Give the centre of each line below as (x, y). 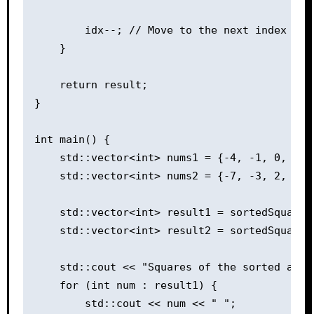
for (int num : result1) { (125, 285)
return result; (91, 85)
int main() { (72, 139)
